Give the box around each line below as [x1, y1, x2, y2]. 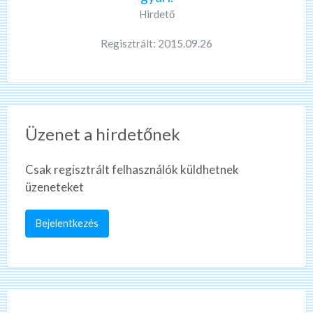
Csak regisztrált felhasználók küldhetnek [24, 161, 239, 177]
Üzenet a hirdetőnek [24, 123, 180, 144]
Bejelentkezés [35, 217, 99, 230]
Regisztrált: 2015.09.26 [101, 36, 212, 50]
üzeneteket [24, 179, 84, 194]
